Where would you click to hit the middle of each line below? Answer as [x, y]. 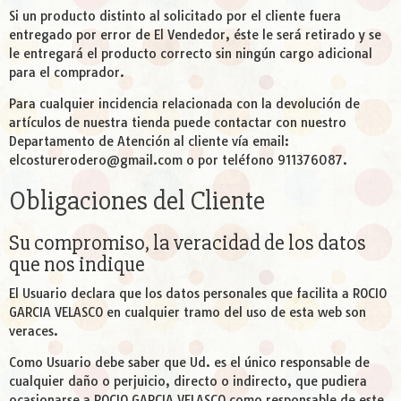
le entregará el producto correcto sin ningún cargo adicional [191, 54]
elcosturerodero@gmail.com [96, 161]
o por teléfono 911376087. [265, 161]
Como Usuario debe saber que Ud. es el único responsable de [189, 363]
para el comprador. [67, 73]
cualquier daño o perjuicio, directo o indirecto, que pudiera [188, 382]
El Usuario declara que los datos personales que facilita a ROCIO [198, 294]
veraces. [34, 332]
